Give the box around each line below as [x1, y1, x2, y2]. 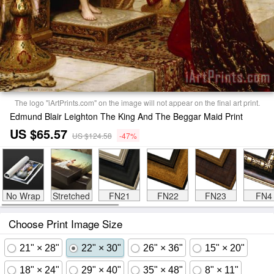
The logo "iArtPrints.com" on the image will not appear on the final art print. [14, 97, 260, 108]
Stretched [53, 190, 90, 202]
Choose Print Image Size [9, 216, 122, 231]
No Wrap [6, 190, 40, 202]
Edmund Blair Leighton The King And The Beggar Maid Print [10, 110, 243, 122]
